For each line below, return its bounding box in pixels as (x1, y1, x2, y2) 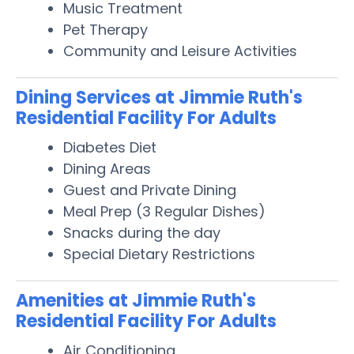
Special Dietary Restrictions (63, 243, 255, 264)
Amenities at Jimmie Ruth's (16, 288, 256, 313)
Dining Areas (63, 158, 151, 179)
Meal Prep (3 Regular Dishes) (63, 201, 265, 221)
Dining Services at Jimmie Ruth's (16, 85, 303, 110)
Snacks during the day (63, 222, 220, 243)
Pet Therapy (63, 19, 148, 40)
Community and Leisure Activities (63, 40, 297, 61)
